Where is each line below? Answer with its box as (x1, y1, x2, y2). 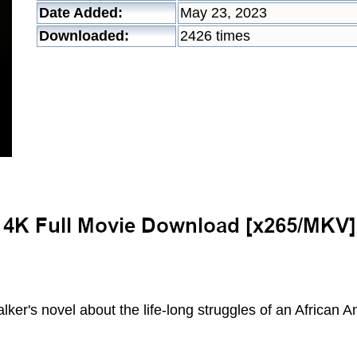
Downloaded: (39, 28, 129, 44)
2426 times (180, 28, 250, 44)
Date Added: (39, 5, 123, 21)
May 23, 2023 (180, 5, 267, 21)
